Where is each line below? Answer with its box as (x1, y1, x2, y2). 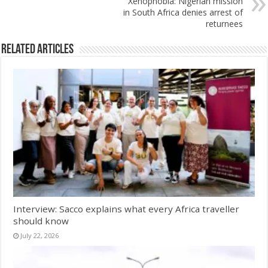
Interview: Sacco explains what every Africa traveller (13, 203, 240, 215)
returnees (205, 17, 243, 29)
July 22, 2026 (20, 231, 59, 240)
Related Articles (1, 42, 74, 57)
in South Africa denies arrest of (123, 6, 243, 18)
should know (13, 215, 69, 227)
